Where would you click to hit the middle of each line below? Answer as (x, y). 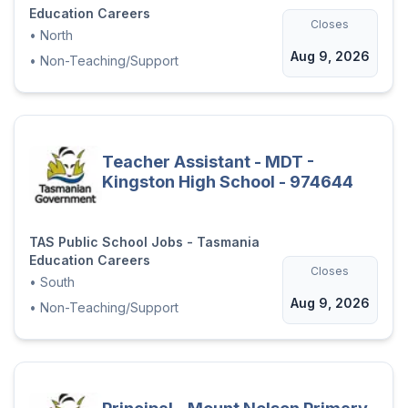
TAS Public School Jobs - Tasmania (144, 242)
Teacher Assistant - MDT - (208, 162)
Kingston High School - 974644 (227, 182)
